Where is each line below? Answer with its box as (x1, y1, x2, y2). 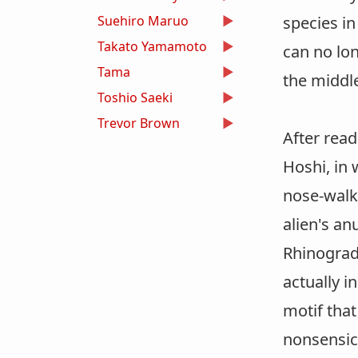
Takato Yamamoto (97, 37, 207, 55)
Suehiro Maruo (97, 11, 189, 30)
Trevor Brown (97, 113, 180, 132)
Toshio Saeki (97, 88, 173, 106)
